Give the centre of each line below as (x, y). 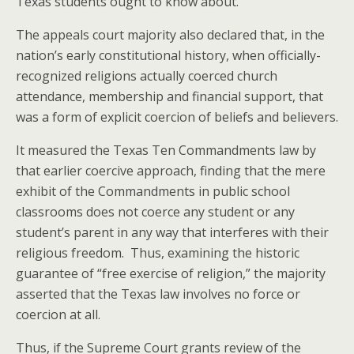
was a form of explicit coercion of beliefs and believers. (177, 117)
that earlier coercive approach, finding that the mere (171, 171)
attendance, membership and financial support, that (169, 96)
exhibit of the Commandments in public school (153, 191)
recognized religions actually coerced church (147, 76)
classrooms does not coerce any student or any (155, 212)
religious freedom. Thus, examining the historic (158, 253)
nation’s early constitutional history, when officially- (168, 55)
